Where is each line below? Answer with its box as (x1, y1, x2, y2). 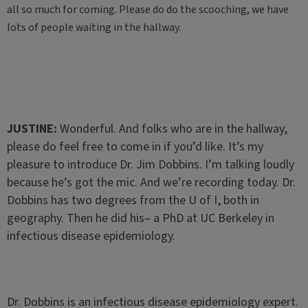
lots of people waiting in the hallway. (6, 20, 181, 35)
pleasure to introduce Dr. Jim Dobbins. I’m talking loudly (6, 156, 294, 173)
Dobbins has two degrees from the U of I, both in (6, 192, 259, 209)
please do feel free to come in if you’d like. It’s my (6, 138, 263, 155)
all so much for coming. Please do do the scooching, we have (6, 2, 289, 17)
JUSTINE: (6, 120, 60, 137)
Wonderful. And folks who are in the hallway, (59, 120, 287, 137)
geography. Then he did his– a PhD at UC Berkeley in (6, 210, 274, 227)
